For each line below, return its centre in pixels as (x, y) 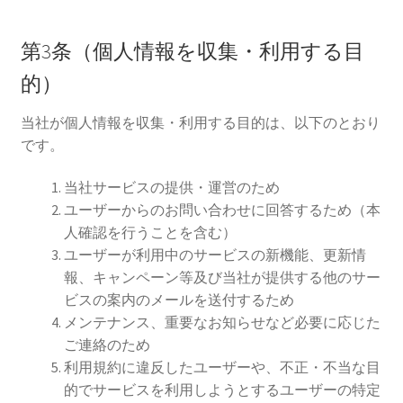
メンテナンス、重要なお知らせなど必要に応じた (222, 322)
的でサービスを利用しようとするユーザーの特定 (222, 390)
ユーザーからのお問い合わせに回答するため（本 (222, 210)
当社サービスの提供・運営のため (171, 188)
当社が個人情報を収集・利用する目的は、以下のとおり (200, 122)
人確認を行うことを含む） (150, 233)
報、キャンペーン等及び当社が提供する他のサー (222, 278)
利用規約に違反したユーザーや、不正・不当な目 (222, 367)
